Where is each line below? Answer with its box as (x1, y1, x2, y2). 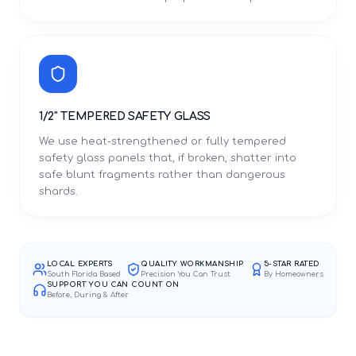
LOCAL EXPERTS (47, 260, 113, 268)
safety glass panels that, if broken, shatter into (39, 153, 296, 164)
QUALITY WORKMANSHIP (141, 260, 244, 268)
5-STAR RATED (264, 260, 320, 268)
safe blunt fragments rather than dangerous (39, 169, 285, 180)
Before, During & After (47, 291, 129, 299)
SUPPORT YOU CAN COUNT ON (47, 281, 180, 288)
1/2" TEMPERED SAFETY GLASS (39, 110, 211, 122)
